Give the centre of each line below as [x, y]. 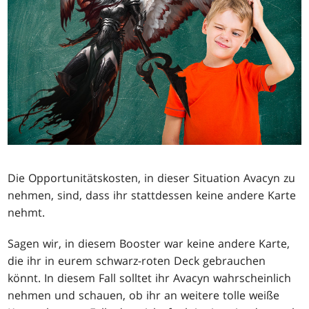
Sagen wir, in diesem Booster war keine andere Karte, [149, 244]
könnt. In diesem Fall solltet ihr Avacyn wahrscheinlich [150, 278]
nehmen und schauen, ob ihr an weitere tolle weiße [144, 296]
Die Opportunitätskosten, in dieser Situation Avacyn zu [152, 178]
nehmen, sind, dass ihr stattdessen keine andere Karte [152, 196]
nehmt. [27, 213]
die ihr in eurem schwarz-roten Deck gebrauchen [137, 261]
